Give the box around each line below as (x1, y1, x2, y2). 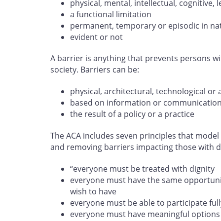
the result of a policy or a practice (70, 109, 194, 120)
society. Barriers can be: (50, 64, 139, 75)
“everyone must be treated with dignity (70, 163, 215, 174)
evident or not (70, 31, 123, 42)
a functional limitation (70, 8, 151, 20)
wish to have (70, 185, 116, 197)
